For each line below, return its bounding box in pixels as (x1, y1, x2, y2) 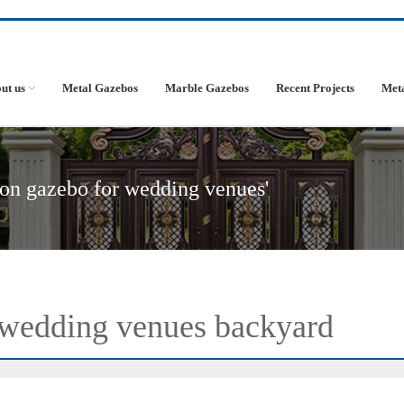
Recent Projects (276, 81, 354, 95)
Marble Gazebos (165, 81, 249, 95)
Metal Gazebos (62, 81, 138, 95)
